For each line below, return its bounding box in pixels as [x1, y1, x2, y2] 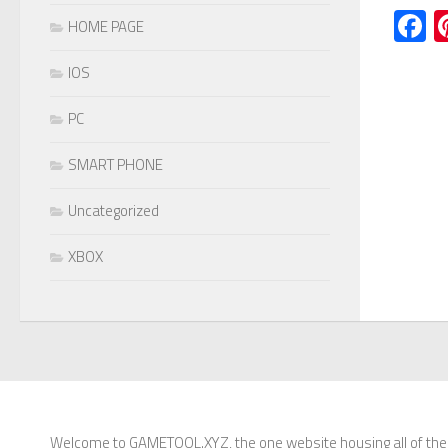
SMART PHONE [68, 152, 163, 176]
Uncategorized [68, 198, 159, 222]
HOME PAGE [68, 14, 144, 38]
